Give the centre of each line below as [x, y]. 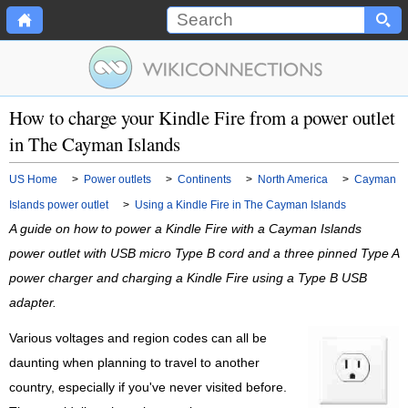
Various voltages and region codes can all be [138, 339]
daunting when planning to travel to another [134, 363]
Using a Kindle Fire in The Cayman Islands [240, 205]
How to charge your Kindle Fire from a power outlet [202, 117]
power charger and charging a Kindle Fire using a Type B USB [188, 278]
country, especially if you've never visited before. [148, 388]
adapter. [33, 303]
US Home [33, 179]
